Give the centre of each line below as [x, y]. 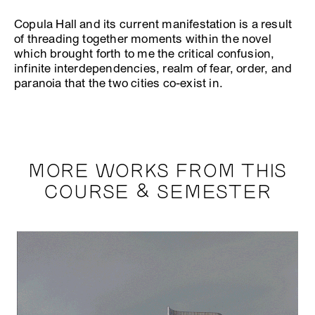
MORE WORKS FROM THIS [157, 171]
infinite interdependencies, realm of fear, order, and [153, 68]
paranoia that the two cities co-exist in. [118, 83]
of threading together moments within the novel [143, 39]
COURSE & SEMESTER [157, 192]
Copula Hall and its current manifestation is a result [153, 24]
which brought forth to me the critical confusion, [144, 53]
